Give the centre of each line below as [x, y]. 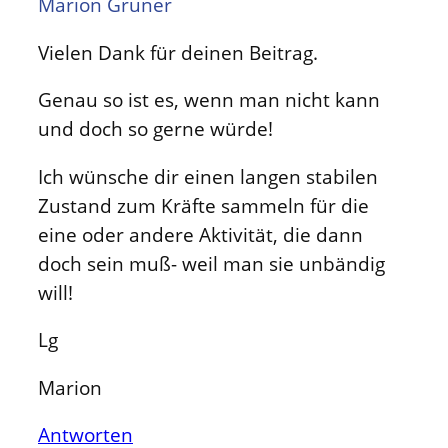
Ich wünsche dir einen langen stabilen [208, 176]
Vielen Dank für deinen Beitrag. [178, 52]
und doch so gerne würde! [155, 129]
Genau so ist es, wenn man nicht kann [209, 100]
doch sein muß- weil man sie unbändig [211, 263]
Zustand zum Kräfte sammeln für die [203, 205]
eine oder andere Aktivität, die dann [200, 234]
